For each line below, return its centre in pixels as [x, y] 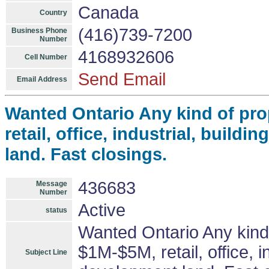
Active [102, 210]
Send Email [122, 79]
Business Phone [39, 31]
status [56, 210]
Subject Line [46, 252]
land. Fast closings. [86, 154]
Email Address [42, 79]
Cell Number [46, 57]
